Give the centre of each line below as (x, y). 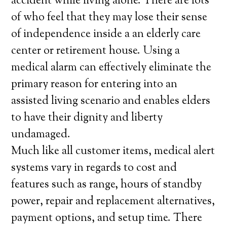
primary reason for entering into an (94, 85)
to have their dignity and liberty (87, 118)
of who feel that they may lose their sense (109, 18)
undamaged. (41, 135)
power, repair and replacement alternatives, (113, 202)
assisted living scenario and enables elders (111, 101)
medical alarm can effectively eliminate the (111, 68)
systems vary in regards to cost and (94, 168)
